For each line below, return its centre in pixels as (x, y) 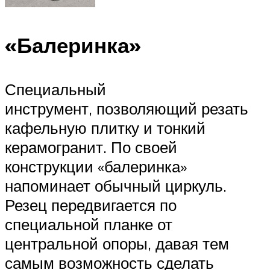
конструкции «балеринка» (96, 167)
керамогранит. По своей (91, 147)
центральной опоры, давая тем (117, 244)
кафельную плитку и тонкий (105, 128)
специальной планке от (89, 224)
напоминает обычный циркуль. (116, 186)
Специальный (55, 89)
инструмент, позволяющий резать (127, 109)
